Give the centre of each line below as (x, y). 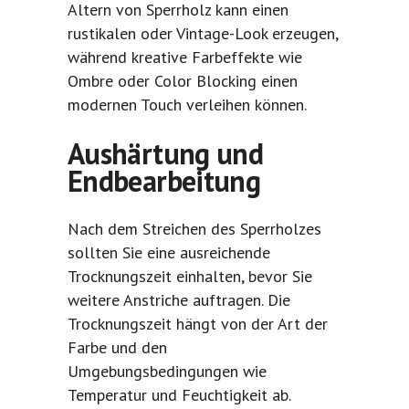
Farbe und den (117, 348)
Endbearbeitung (164, 181)
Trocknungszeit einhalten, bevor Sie (190, 277)
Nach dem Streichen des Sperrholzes (194, 229)
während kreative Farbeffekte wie (185, 58)
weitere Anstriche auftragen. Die (179, 300)
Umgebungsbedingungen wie (167, 372)
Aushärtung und (166, 154)
